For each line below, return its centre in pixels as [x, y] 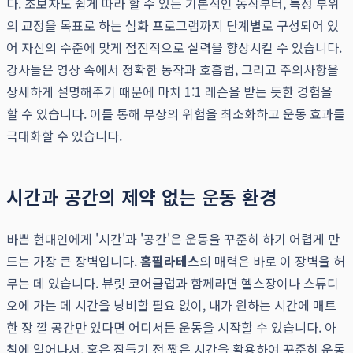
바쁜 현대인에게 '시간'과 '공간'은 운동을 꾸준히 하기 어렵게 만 [173, 239]
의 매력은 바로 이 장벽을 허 [272, 261]
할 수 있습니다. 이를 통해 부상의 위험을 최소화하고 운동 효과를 [176, 114]
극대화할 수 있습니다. [64, 136]
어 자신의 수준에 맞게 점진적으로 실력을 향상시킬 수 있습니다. [174, 48]
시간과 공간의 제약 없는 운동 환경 [141, 197]
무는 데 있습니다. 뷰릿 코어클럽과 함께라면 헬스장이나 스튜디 [173, 283]
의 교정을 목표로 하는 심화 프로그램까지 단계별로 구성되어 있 [173, 26]
